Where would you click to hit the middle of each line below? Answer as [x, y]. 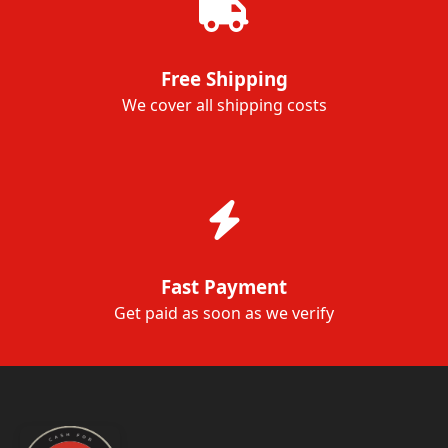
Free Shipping [224, 78]
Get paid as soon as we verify [224, 313]
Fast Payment [224, 286]
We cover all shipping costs [224, 105]
